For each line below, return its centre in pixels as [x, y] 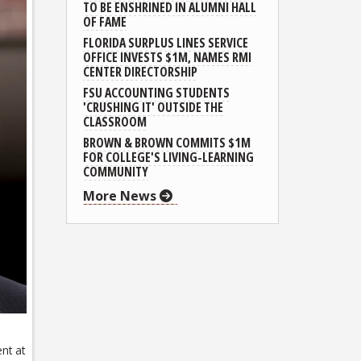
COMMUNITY [116, 171]
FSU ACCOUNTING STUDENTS [156, 92]
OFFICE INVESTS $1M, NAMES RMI [167, 57]
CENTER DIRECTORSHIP [140, 71]
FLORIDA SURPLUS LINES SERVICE [166, 42]
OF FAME [105, 21]
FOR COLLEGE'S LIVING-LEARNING [168, 157]
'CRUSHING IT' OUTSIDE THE [153, 107]
